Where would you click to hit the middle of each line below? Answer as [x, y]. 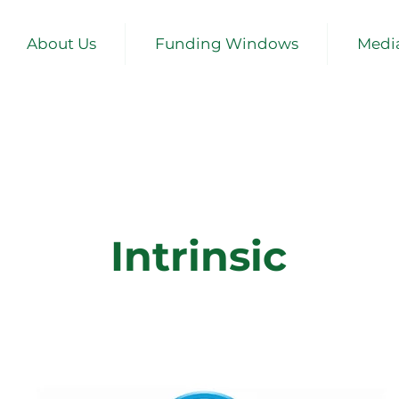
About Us [61, 44]
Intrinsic [199, 256]
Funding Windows [226, 44]
